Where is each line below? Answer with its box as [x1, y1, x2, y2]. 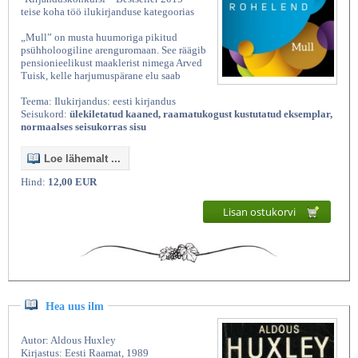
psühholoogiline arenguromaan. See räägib [21, 43, 206, 56]
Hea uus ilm [46, 300, 104, 312]
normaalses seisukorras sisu [21, 120, 146, 133]
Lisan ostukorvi [223, 204, 298, 219]
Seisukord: [21, 107, 70, 120]
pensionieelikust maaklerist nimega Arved [21, 56, 202, 69]
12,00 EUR [48, 175, 97, 188]
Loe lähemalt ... [44, 152, 121, 165]
